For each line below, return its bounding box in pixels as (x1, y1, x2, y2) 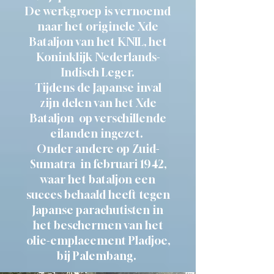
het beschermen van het (32, 218, 163, 232)
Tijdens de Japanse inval (34, 81, 161, 94)
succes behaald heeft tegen (26, 188, 170, 201)
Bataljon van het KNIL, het (29, 35, 167, 48)
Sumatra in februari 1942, (29, 157, 166, 171)
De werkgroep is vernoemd (25, 4, 171, 18)
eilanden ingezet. (50, 127, 146, 140)
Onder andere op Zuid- (36, 142, 160, 155)
